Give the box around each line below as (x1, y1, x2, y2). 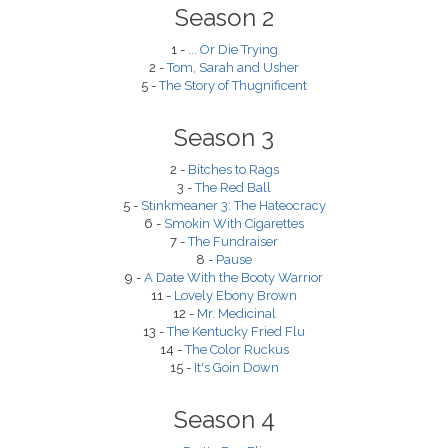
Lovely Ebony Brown (174, 288, 297, 303)
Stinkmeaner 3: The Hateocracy (140, 198, 326, 213)
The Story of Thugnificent (159, 78, 307, 93)
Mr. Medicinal (196, 306, 276, 321)
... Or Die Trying (187, 42, 278, 57)
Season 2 (174, 3, 274, 32)
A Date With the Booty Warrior (144, 270, 323, 285)
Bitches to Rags (187, 162, 279, 177)
